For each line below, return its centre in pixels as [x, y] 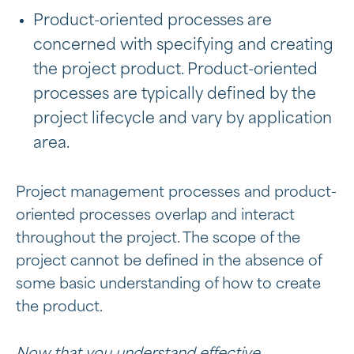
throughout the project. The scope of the [158, 238]
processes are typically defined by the [175, 94]
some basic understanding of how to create [168, 284]
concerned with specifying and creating [183, 45]
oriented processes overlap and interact [155, 215]
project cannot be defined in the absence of [169, 261]
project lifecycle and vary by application [183, 119]
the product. [59, 307]
